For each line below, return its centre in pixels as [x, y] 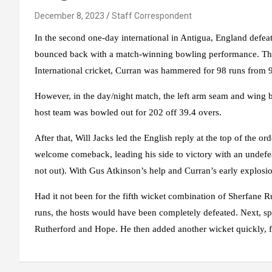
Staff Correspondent [152, 15]
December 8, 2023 [70, 15]
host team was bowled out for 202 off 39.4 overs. [128, 112]
